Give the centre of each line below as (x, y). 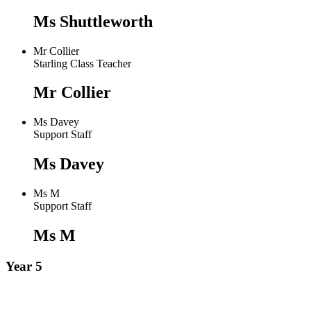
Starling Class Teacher (82, 63)
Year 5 (24, 266)
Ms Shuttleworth (93, 21)
